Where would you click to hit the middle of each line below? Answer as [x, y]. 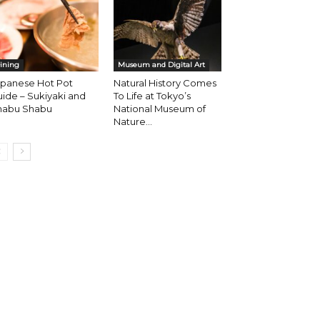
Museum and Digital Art [161, 65]
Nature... [132, 122]
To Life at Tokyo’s [152, 96]
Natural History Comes [165, 83]
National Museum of [159, 109]
